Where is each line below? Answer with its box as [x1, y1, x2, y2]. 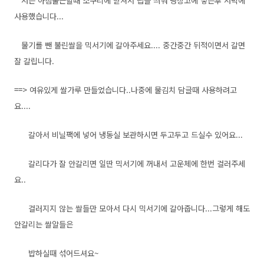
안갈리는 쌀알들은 [14, 219, 73, 230]
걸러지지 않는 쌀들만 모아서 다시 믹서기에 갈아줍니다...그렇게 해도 [14, 203, 250, 214]
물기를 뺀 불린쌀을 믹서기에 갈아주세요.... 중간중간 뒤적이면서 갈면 [14, 39, 245, 51]
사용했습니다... [14, 11, 64, 22]
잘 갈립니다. [14, 55, 54, 67]
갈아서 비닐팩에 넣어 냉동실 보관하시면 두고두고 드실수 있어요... [14, 129, 243, 140]
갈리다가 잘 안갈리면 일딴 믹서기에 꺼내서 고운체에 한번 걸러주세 [14, 158, 245, 169]
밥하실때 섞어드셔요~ [14, 247, 98, 259]
